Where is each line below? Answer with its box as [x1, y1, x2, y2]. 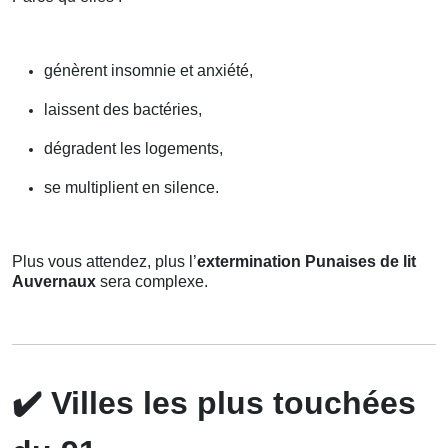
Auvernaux [12, 273, 96, 291]
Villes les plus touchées [42, 385, 416, 422]
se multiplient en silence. [44, 179, 219, 197]
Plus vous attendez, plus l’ [12, 253, 197, 271]
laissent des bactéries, [44, 101, 202, 119]
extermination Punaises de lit [197, 253, 416, 271]
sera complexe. [96, 273, 208, 291]
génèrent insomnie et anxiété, [44, 62, 253, 80]
